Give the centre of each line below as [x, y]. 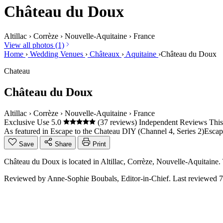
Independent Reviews [173, 122]
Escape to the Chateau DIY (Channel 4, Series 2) [127, 131]
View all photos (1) [34, 45]
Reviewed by [26, 178]
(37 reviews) [117, 122]
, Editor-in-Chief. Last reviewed [168, 178]
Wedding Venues [56, 54]
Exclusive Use [28, 122]
